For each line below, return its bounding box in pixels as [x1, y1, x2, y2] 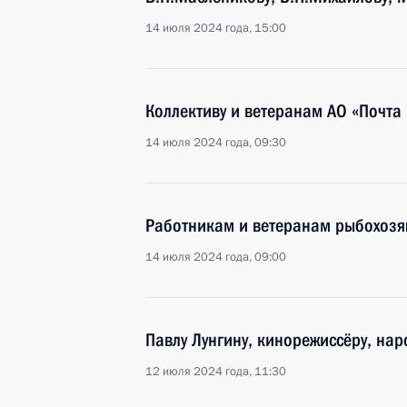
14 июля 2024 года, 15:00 [145, 20, 286, 36]
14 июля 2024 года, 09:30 [145, 134, 286, 151]
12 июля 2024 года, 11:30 [145, 363, 286, 380]
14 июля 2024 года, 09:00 [145, 249, 286, 265]
